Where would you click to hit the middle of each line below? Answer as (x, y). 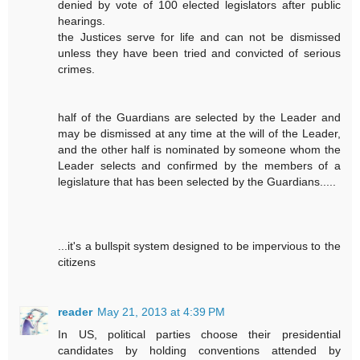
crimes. (77, 70)
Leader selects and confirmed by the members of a (199, 166)
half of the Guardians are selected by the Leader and (199, 118)
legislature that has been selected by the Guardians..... (197, 182)
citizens (77, 262)
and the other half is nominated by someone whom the (199, 150)
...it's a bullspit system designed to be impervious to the (199, 246)
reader (76, 312)
